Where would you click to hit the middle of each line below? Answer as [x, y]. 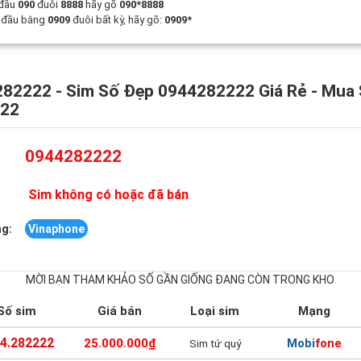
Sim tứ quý [215, 343]
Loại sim [215, 311]
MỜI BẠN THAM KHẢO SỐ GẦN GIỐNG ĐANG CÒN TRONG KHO [180, 280]
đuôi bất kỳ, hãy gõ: [118, 20]
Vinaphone [57, 229]
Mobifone [314, 343]
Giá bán [120, 311]
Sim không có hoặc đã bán [107, 195]
